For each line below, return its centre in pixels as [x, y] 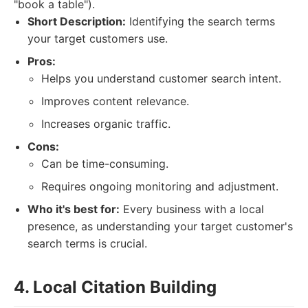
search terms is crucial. [87, 243]
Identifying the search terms [200, 21]
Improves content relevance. [115, 101]
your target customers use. [98, 38]
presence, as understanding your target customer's [160, 226]
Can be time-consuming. [105, 164]
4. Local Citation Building [115, 287]
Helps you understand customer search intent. [161, 78]
